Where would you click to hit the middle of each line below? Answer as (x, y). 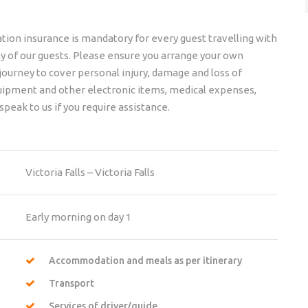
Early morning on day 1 (78, 217)
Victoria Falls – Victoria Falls (90, 172)
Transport (71, 283)
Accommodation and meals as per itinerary (145, 260)
